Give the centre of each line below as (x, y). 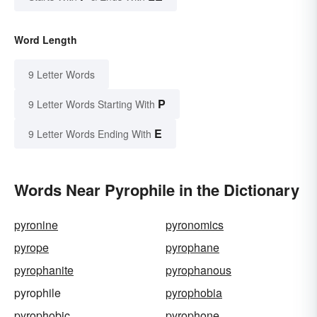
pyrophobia (194, 292)
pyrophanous (198, 270)
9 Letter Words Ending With (90, 133)
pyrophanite (44, 270)
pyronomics (195, 224)
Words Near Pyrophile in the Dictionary (157, 189)
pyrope (31, 247)
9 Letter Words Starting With (92, 104)
